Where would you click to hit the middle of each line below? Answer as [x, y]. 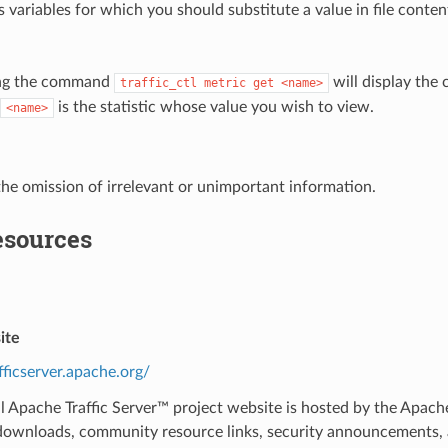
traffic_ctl [158, 82]
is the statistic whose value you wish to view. [213, 106]
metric [224, 82]
